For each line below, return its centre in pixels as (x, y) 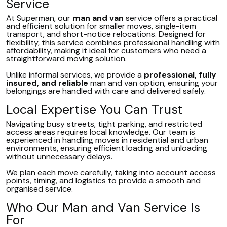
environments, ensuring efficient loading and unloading (107, 148)
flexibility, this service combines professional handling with (113, 42)
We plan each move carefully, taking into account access (111, 173)
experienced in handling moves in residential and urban (107, 140)
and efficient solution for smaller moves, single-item (101, 26)
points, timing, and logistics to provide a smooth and (103, 181)
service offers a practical (171, 18)
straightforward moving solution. (66, 59)
